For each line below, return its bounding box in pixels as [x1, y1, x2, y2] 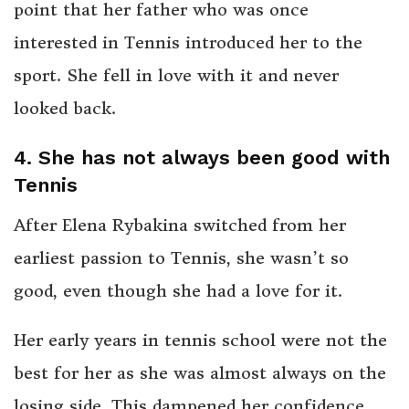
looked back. [14, 97, 116, 119]
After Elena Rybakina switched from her [14, 214, 346, 236]
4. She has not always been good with [14, 146, 390, 170]
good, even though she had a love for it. [14, 279, 342, 301]
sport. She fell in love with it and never [14, 64, 339, 86]
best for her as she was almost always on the [14, 362, 386, 383]
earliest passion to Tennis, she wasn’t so [14, 246, 349, 268]
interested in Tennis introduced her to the [14, 31, 362, 53]
